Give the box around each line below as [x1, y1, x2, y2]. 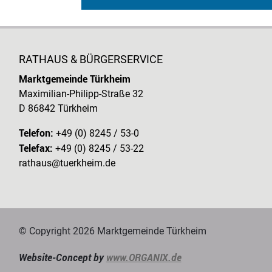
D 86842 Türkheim [18, 102, 98, 114]
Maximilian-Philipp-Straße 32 [18, 87, 143, 100]
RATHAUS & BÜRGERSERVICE [18, 52, 163, 66]
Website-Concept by [18, 250, 106, 264]
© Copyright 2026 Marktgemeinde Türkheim [18, 225, 206, 237]
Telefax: [18, 141, 53, 155]
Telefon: [18, 126, 53, 140]
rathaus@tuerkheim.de [18, 157, 115, 169]
